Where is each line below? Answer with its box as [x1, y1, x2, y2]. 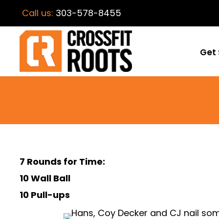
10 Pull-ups [20, 189, 70, 201]
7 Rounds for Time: [20, 155, 105, 168]
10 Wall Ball [20, 172, 70, 185]
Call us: [22, 7, 56, 19]
